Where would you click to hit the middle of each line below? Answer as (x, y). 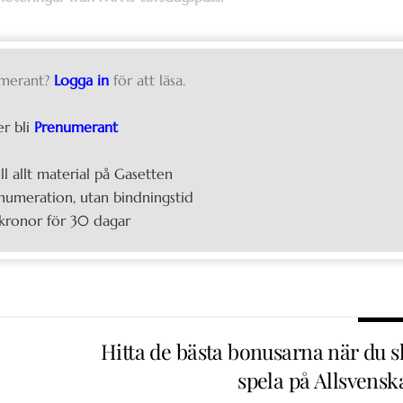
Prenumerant (76, 127)
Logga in (82, 81)
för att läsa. (150, 81)
